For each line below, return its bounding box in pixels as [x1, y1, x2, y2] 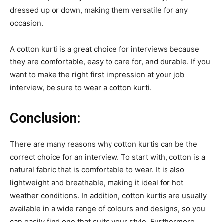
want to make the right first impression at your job [10, 70, 184, 79]
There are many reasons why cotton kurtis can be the [10, 139, 197, 149]
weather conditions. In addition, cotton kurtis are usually [10, 191, 207, 200]
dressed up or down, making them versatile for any [10, 5, 188, 15]
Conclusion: [10, 111, 80, 126]
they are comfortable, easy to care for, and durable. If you [10, 57, 210, 66]
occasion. [10, 18, 43, 28]
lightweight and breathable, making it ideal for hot [10, 178, 183, 187]
